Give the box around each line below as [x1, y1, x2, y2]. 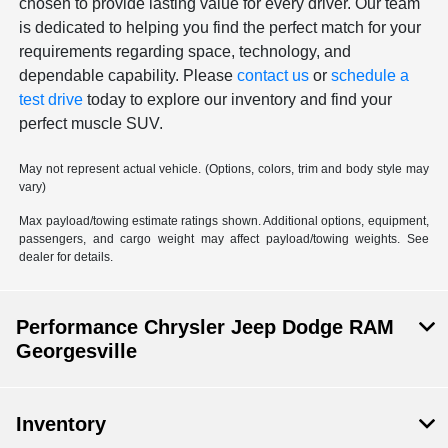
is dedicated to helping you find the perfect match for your [19, 19, 422, 37]
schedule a [331, 67, 410, 85]
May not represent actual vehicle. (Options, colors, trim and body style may [19, 162, 429, 177]
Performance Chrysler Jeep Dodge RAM [16, 316, 394, 339]
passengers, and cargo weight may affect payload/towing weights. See [19, 232, 429, 247]
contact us [237, 67, 310, 85]
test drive [19, 91, 84, 109]
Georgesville [16, 340, 137, 363]
